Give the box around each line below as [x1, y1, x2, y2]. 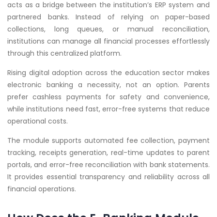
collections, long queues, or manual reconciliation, [7, 24, 210, 34]
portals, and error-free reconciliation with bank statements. [7, 160, 210, 170]
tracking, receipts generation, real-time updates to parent [7, 148, 210, 158]
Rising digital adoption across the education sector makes [7, 68, 210, 78]
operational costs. [7, 116, 68, 126]
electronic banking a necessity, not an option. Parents [7, 80, 210, 90]
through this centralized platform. [7, 48, 122, 59]
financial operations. [7, 184, 76, 194]
